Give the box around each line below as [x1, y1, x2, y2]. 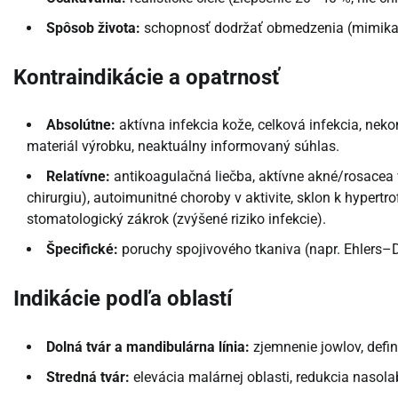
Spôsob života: [46, 19, 140, 36]
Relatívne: [46, 168, 110, 186]
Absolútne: [46, 116, 115, 134]
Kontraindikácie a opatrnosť [13, 64, 280, 90]
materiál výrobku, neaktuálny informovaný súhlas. [27, 138, 339, 155]
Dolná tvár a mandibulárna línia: [46, 338, 250, 356]
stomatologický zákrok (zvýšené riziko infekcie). [27, 211, 326, 228]
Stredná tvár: [46, 369, 130, 386]
